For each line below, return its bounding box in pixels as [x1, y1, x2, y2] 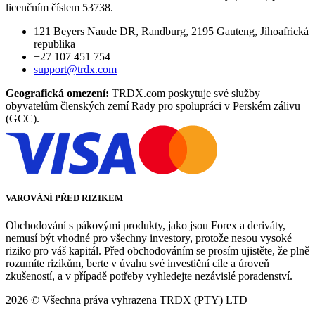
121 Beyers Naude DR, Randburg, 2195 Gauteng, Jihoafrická [34, 25, 309, 37]
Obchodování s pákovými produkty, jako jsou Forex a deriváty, [6, 219, 285, 232]
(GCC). [6, 112, 39, 124]
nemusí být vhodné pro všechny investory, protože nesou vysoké [6, 232, 292, 245]
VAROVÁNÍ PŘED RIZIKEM [6, 193, 123, 203]
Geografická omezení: [6, 86, 109, 99]
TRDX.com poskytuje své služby [109, 86, 260, 99]
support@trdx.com [34, 63, 117, 75]
